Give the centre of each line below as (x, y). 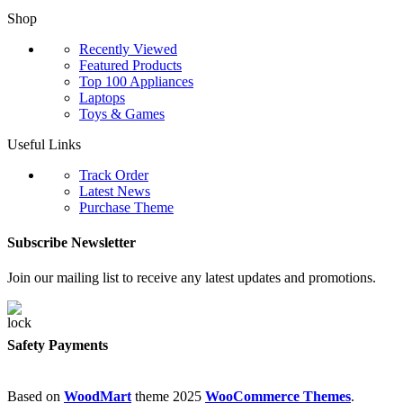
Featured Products (130, 65)
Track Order (114, 175)
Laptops (102, 97)
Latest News (115, 191)
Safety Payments (58, 345)
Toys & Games (122, 113)
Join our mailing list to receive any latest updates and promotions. (192, 278)
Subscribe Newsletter (72, 243)
